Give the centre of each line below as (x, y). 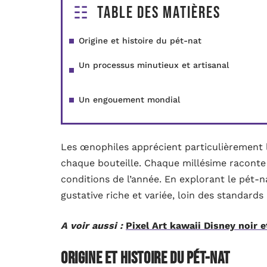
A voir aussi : (92, 226)
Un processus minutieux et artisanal (154, 65)
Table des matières (159, 13)
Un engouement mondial (129, 100)
